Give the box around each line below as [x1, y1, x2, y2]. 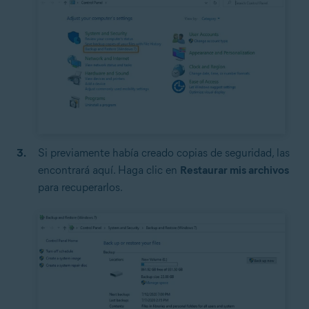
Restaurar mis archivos [180, 163, 289, 177]
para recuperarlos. [38, 181, 123, 194]
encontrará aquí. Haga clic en [38, 163, 180, 177]
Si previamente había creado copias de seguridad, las [38, 146, 290, 159]
